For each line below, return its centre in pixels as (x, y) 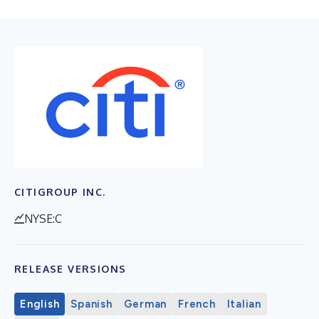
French (197, 304)
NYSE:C (43, 218)
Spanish (91, 304)
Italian (244, 304)
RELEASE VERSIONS (70, 268)
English (40, 304)
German (145, 304)
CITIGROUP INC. (60, 192)
